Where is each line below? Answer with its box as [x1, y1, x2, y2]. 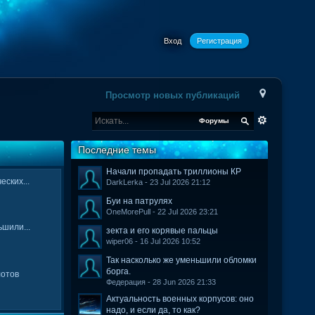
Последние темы [77, 144, 156, 155]
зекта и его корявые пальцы [105, 226, 218, 236]
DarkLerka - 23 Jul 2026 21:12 [105, 178, 210, 186]
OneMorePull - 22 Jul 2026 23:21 [105, 207, 218, 216]
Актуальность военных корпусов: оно [105, 294, 254, 304]
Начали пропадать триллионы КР [105, 167, 241, 176]
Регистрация [196, 37, 242, 45]
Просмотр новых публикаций [105, 90, 240, 101]
